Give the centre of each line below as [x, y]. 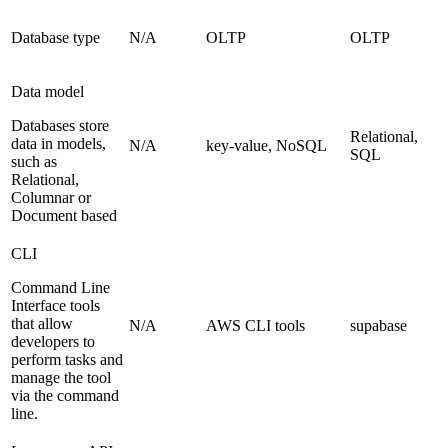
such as [34, 162]
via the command [65, 396]
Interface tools [55, 306]
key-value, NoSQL [266, 146]
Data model [47, 92]
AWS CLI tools [255, 326]
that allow [42, 324]
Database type [55, 38]
